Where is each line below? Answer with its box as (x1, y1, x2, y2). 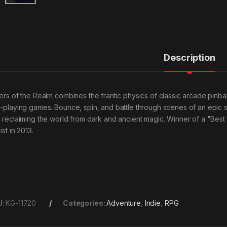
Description (164, 52, 215, 63)
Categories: (62, 198, 107, 207)
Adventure (106, 198, 141, 207)
